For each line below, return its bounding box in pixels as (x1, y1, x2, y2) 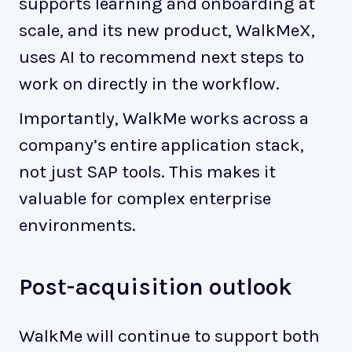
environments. (19, 214, 136, 236)
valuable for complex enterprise (19, 187, 271, 209)
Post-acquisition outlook (19, 272, 292, 301)
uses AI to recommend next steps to (19, 46, 304, 68)
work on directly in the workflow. (19, 72, 280, 94)
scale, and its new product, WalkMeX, (19, 19, 315, 41)
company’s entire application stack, (19, 134, 304, 156)
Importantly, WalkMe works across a (19, 107, 309, 129)
